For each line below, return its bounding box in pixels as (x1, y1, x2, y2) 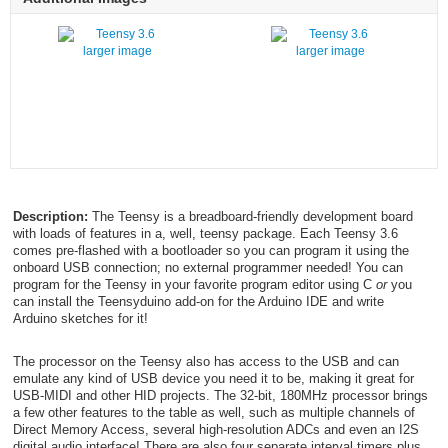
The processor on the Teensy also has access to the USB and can (12, 353, 399, 369)
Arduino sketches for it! (12, 310, 148, 326)
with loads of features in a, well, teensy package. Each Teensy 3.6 (12, 225, 398, 241)
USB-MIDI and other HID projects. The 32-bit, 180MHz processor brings (12, 387, 428, 403)
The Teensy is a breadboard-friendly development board (87, 208, 413, 224)
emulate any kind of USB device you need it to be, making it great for (12, 370, 414, 386)
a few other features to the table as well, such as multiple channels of (12, 404, 415, 420)
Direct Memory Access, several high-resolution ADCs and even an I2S (12, 421, 419, 437)
